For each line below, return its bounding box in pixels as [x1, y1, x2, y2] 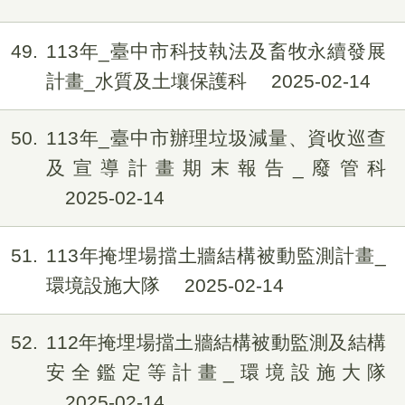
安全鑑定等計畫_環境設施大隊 [45, 362, 386, 383]
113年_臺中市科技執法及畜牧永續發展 [45, 40, 386, 61]
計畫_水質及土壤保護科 [45, 70, 252, 91]
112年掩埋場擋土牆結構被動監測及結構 [45, 332, 386, 353]
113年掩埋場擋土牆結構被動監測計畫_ [45, 244, 386, 266]
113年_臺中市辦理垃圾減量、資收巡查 [45, 127, 386, 149]
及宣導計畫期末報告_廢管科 [45, 157, 386, 179]
